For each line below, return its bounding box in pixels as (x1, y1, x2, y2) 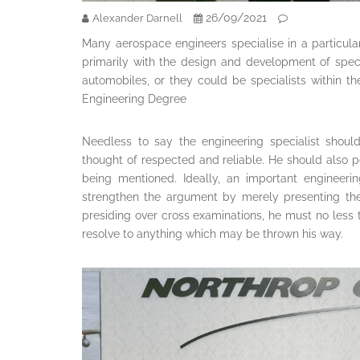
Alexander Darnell (92, 12, 182, 25)
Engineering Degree (82, 92, 186, 106)
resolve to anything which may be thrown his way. (82, 227, 343, 241)
